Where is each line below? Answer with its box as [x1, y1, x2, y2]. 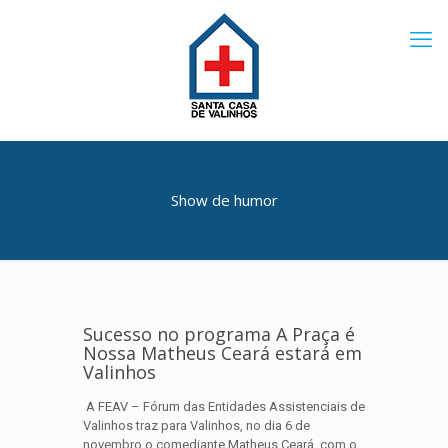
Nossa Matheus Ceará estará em [83, 341, 362, 365]
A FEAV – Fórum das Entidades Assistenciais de [83, 399, 365, 414]
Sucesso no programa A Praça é [83, 322, 355, 346]
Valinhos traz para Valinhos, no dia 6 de [83, 418, 310, 433]
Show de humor [170, 190, 278, 210]
